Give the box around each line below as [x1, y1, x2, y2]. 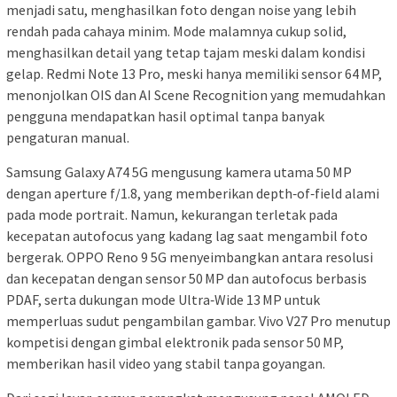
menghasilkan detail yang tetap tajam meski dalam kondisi [6, 43, 365, 61]
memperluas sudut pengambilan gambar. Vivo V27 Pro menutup [6, 311, 391, 330]
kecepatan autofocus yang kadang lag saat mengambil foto [6, 226, 368, 245]
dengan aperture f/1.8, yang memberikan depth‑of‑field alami [6, 183, 379, 202]
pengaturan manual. [6, 128, 129, 146]
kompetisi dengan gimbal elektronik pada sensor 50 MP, [6, 332, 344, 351]
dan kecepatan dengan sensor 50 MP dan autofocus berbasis [6, 269, 367, 287]
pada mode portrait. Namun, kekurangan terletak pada [6, 205, 338, 223]
